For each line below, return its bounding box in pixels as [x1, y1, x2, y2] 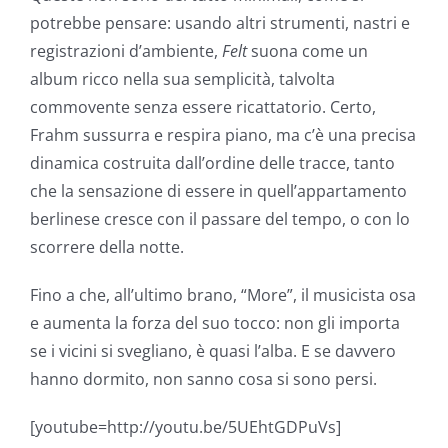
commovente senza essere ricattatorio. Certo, [30, 95, 376, 118]
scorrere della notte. [30, 235, 184, 258]
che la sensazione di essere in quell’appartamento [30, 179, 407, 202]
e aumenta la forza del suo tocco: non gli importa [30, 311, 400, 334]
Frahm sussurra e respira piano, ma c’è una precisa [30, 123, 416, 146]
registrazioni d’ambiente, [30, 39, 222, 62]
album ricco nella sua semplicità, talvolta [30, 67, 335, 90]
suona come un [251, 39, 368, 62]
